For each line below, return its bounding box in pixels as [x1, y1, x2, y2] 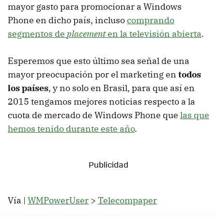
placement [67, 28, 106, 40]
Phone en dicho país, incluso [8, 15, 127, 26]
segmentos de [8, 28, 67, 40]
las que [180, 109, 209, 121]
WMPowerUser [28, 195, 89, 206]
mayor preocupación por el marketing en [8, 69, 178, 80]
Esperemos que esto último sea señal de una [8, 55, 189, 67]
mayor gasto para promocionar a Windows [8, 1, 182, 13]
